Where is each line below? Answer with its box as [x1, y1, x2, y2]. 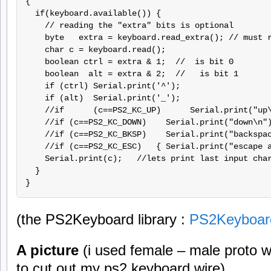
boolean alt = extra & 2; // [25, 69, 195, 79]
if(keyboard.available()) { [25, 8, 161, 19]
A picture [16, 241, 79, 258]
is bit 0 [189, 57, 233, 67]
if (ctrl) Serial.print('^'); [25, 81, 180, 91]
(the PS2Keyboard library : [16, 211, 189, 227]
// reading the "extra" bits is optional [25, 21, 233, 31]
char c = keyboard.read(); [25, 45, 166, 55]
